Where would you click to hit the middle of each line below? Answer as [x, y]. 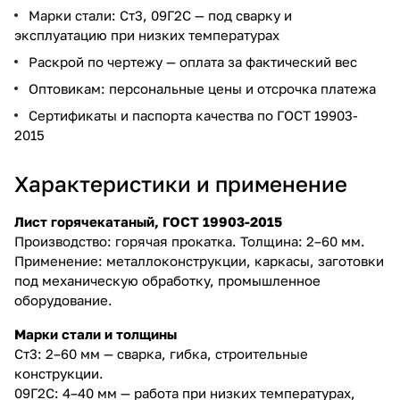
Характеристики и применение [181, 183]
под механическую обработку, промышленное [167, 280]
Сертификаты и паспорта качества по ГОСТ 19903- [193, 115]
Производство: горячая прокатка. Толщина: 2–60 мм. [190, 241]
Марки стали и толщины [96, 333]
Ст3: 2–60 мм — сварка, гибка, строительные [161, 353]
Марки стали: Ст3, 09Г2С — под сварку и [160, 15]
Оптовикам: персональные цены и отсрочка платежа [202, 88]
